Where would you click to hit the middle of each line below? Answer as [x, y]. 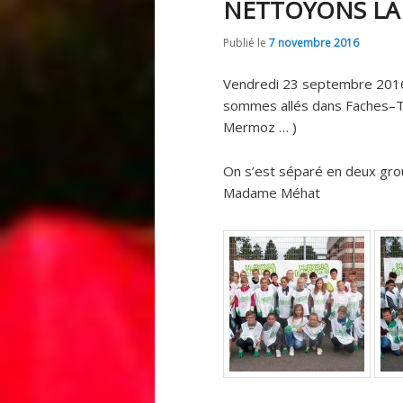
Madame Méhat [272, 192]
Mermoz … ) [260, 127]
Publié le [246, 42]
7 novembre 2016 [314, 42]
